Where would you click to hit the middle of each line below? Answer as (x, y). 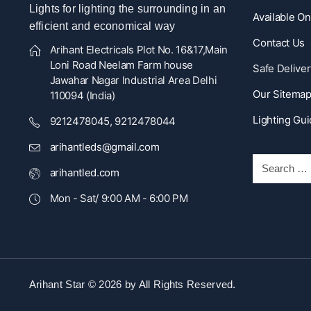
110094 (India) (82, 96)
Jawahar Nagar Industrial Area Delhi (133, 81)
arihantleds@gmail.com (104, 147)
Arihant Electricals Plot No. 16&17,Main (138, 50)
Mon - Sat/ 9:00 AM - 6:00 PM (119, 199)
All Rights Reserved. (187, 285)
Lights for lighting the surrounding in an (127, 9)
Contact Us (279, 43)
